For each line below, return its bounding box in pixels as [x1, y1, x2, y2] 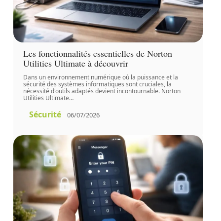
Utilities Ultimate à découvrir [23, 57, 128, 70]
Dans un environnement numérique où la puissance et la [23, 73, 178, 82]
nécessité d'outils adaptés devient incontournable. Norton [23, 87, 181, 96]
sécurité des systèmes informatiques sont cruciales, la [23, 80, 172, 89]
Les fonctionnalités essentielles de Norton [23, 47, 172, 60]
